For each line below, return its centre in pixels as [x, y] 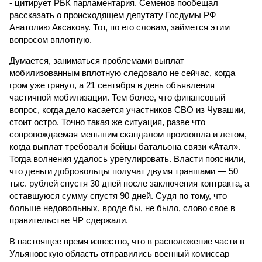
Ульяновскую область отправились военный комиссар [119, 254]
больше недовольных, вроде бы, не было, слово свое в [122, 208]
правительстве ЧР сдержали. [69, 220]
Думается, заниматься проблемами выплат [97, 61]
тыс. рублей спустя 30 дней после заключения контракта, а [129, 183]
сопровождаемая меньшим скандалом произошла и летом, [128, 134]
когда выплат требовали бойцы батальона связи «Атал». [125, 146]
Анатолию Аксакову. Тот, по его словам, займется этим [120, 27]
